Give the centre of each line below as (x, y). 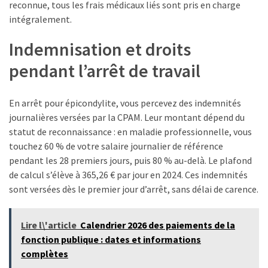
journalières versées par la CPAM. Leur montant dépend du (127, 118)
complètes (45, 254)
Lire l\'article (49, 225)
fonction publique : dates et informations (111, 240)
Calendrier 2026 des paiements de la (158, 225)
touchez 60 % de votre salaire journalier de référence (116, 146)
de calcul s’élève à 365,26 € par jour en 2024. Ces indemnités (128, 175)
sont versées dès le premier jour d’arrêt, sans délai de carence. (134, 189)
